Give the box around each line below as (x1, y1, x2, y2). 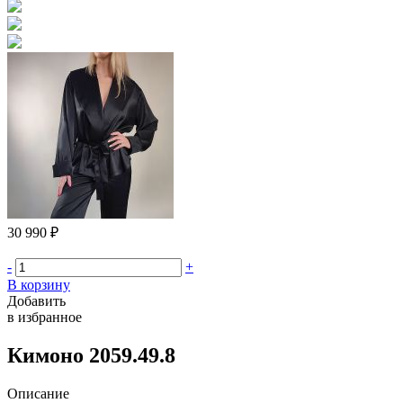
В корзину (7, 277, 70, 292)
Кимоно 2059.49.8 (7, 343, 175, 367)
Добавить (7, 293, 66, 309)
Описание (7, 385, 69, 401)
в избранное (7, 309, 82, 325)
